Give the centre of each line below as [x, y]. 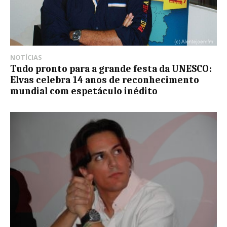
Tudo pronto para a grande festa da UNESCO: [111, 69]
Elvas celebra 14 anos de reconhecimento [105, 80]
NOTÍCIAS [26, 58]
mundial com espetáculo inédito [84, 91]
